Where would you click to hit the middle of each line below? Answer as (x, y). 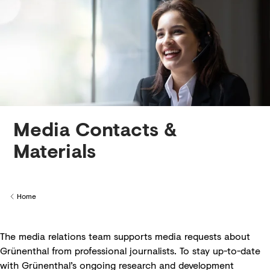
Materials (55, 150)
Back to (22, 201)
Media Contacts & (95, 129)
